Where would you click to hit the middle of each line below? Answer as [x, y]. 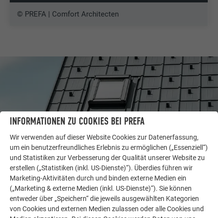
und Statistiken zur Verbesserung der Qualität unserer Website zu [107, 157]
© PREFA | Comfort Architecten [68, 14]
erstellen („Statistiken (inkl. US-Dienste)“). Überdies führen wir [101, 168]
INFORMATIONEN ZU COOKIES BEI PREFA [77, 122]
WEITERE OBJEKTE [47, 183]
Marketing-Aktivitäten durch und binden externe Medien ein [98, 178]
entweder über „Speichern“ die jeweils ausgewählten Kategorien [104, 198]
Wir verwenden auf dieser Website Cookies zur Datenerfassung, [104, 137]
